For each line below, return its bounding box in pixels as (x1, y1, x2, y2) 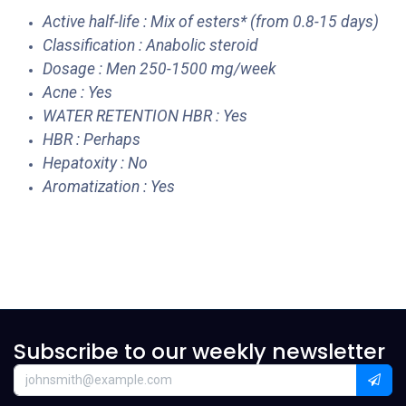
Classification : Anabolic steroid (43, 36, 258, 55)
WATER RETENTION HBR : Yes (43, 107, 247, 126)
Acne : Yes (43, 83, 112, 102)
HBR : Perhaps (43, 130, 140, 150)
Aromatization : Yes (43, 178, 175, 197)
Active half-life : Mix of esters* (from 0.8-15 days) (43, 13, 379, 32)
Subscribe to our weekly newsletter (14, 336, 385, 367)
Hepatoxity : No (43, 154, 148, 173)
